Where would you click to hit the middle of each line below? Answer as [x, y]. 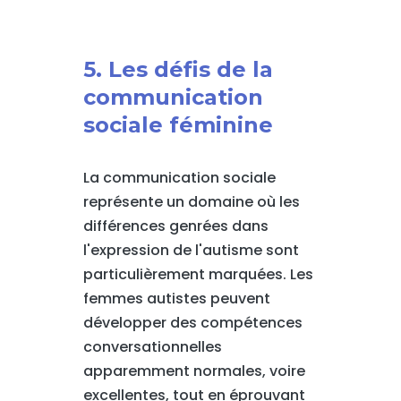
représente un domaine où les [191, 202]
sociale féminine [178, 125]
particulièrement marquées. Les [198, 274]
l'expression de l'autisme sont [191, 250]
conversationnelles [152, 347]
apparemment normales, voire [194, 371]
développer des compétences [192, 323]
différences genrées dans [175, 226]
